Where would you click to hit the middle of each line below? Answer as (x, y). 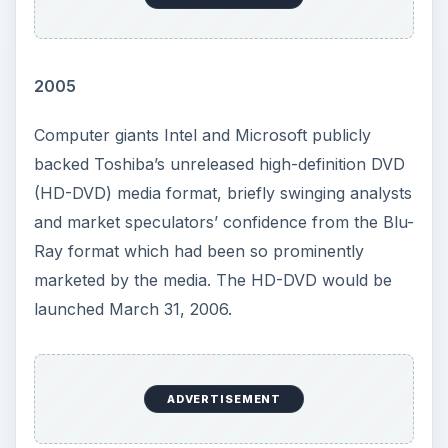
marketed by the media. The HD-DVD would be (212, 280)
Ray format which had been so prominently (198, 251)
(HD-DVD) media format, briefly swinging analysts (222, 193)
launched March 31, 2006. (132, 309)
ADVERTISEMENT (224, 398)
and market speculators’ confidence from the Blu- (223, 222)
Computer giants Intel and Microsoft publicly (202, 135)
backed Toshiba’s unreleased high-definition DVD (219, 164)
